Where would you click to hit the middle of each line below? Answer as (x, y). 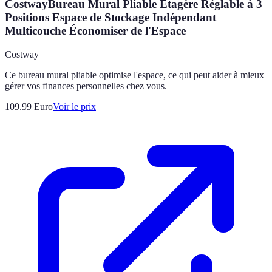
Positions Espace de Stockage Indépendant (110, 17)
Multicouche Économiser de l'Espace (95, 30)
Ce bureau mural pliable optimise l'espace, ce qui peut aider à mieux (134, 75)
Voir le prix (74, 106)
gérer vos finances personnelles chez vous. (86, 86)
